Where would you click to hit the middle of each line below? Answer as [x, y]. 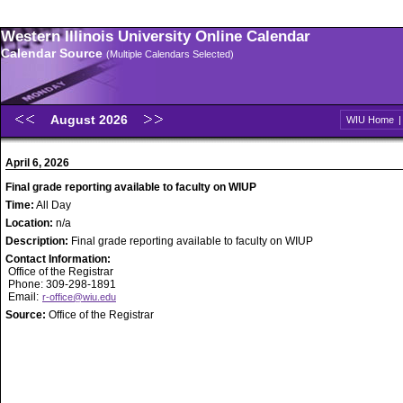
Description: [38, 241]
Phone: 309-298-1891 [61, 284]
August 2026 [91, 120]
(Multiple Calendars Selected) [170, 54]
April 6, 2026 [37, 163]
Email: [23, 297]
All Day [53, 205]
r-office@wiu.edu [79, 297]
